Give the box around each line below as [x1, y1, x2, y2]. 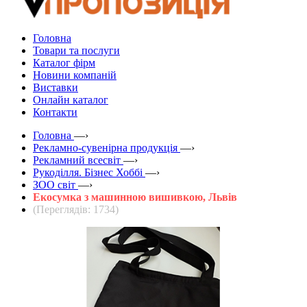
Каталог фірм [33, 56, 95, 69]
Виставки [33, 81, 78, 93]
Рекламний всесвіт [33, 153, 121, 166]
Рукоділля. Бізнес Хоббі [33, 166, 143, 178]
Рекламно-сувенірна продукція [33, 141, 177, 153]
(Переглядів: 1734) [33, 203, 119, 215]
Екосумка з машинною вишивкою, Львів [33, 191, 237, 203]
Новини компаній [33, 69, 116, 81]
